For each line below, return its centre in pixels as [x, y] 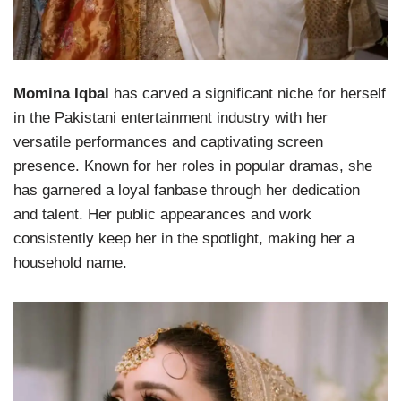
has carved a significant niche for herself [247, 93]
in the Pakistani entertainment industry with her [171, 117]
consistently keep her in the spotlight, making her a [184, 238]
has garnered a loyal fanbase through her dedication [187, 190]
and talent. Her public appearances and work [162, 214]
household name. [70, 262]
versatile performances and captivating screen [168, 141]
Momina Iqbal [61, 93]
